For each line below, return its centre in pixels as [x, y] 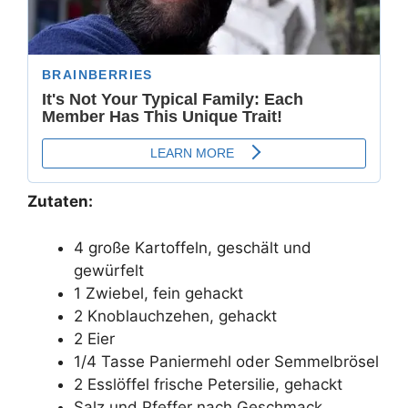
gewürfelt [109, 270]
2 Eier [94, 338]
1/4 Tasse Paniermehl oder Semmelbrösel [226, 361]
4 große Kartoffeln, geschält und [193, 247]
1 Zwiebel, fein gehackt [158, 293]
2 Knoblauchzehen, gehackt [175, 316]
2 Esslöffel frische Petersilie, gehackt [208, 384]
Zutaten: [60, 202]
